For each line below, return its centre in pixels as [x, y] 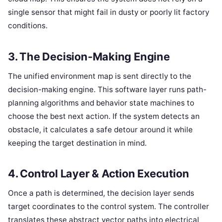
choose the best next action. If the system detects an [104, 116]
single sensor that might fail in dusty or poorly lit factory [109, 12]
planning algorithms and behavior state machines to [101, 103]
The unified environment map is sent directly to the [100, 76]
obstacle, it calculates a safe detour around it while [100, 129]
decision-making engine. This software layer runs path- [107, 89]
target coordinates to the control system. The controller [109, 207]
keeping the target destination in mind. [77, 143]
